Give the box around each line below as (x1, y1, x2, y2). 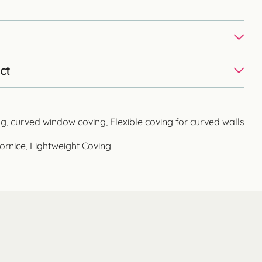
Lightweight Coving (30, 139, 111, 151)
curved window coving (11, 115, 106, 127)
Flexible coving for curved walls (110, 115, 244, 127)
